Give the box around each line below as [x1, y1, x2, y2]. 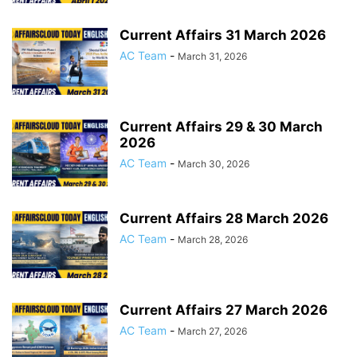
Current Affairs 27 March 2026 [120, 302, 328, 318]
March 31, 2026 [178, 50, 247, 62]
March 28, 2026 [178, 233, 248, 245]
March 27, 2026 [178, 325, 247, 337]
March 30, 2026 [178, 158, 249, 170]
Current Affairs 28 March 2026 [120, 210, 328, 226]
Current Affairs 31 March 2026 [120, 27, 326, 43]
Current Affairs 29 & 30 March [120, 119, 323, 135]
